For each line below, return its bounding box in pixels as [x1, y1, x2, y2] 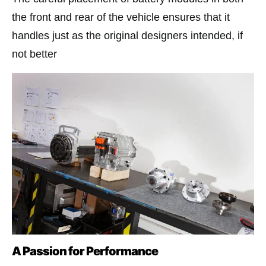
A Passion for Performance [12, 244, 158, 259]
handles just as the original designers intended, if [12, 30, 243, 42]
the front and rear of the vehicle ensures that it [12, 11, 230, 24]
